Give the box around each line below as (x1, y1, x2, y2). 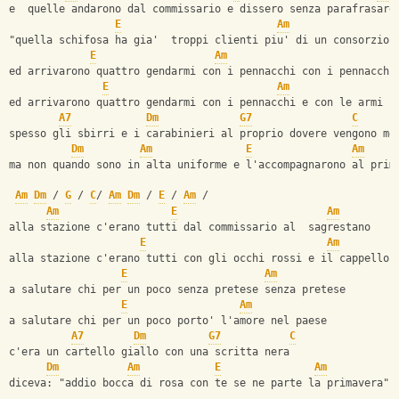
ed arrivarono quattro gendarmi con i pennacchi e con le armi (9, 96, 383, 110)
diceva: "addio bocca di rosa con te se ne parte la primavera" (9, 377, 389, 390)
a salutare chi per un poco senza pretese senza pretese (9, 283, 346, 297)
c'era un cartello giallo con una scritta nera (9, 346, 289, 359)
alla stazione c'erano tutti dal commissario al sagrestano (9, 221, 370, 234)
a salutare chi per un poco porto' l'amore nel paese (9, 314, 327, 328)
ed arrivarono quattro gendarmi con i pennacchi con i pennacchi (9, 65, 395, 78)
